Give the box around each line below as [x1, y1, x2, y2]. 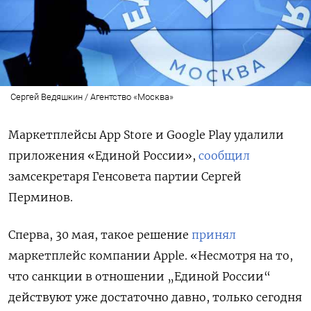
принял [192, 227, 236, 242]
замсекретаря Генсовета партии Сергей [8, 169, 242, 183]
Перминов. [8, 190, 73, 204]
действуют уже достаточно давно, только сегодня [8, 289, 302, 304]
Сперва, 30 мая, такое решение [8, 227, 192, 242]
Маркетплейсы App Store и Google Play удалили [8, 127, 284, 142]
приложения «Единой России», [8, 148, 199, 162]
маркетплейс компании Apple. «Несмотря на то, [8, 248, 293, 262]
